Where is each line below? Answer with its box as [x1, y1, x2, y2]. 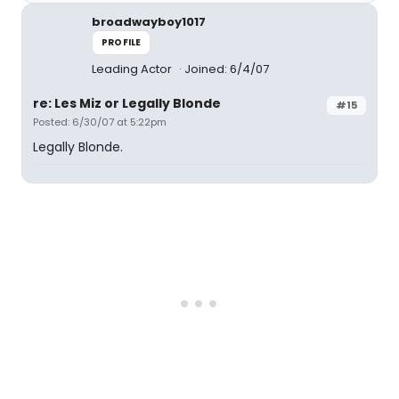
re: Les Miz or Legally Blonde [33, 94, 221, 112]
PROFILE [102, 36, 142, 49]
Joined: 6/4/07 [184, 61, 269, 77]
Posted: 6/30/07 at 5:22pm [33, 115, 167, 129]
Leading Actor [92, 61, 175, 77]
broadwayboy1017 [92, 13, 206, 30]
